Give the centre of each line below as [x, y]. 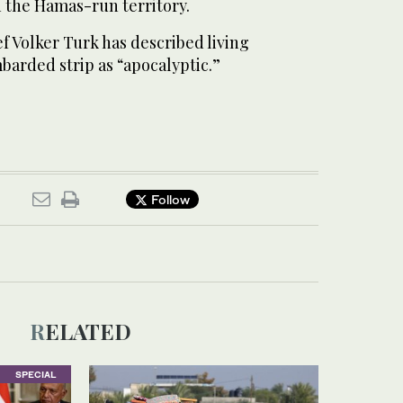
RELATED [88, 331]
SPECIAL [35, 374]
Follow [169, 200]
